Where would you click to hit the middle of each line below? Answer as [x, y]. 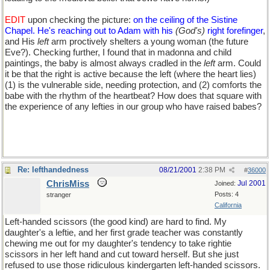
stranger [59, 195]
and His [21, 42]
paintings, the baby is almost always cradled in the [104, 63]
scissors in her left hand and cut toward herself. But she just [122, 254]
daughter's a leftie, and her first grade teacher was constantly [124, 233]
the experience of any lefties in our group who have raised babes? [133, 107]
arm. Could [238, 63]
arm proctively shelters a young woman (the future [149, 42]
